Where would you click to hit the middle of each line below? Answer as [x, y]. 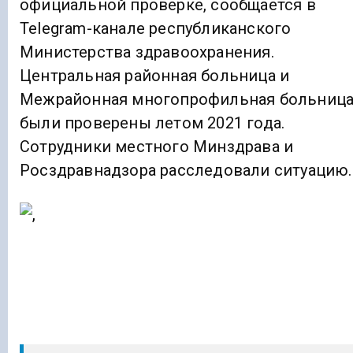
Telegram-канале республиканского [156, 29]
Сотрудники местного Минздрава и [157, 147]
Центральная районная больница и [155, 76]
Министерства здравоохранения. [147, 52]
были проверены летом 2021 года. [152, 123]
